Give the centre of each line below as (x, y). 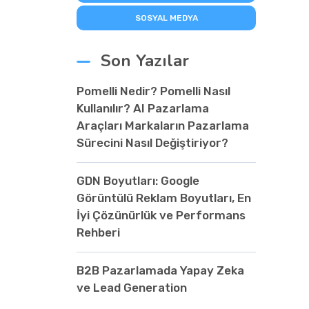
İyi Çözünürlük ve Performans (161, 215)
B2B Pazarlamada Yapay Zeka (160, 270)
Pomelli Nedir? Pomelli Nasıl (153, 91)
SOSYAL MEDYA (166, 18)
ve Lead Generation (132, 288)
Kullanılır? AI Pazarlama (143, 108)
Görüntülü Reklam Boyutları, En (164, 198)
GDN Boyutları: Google (138, 181)
